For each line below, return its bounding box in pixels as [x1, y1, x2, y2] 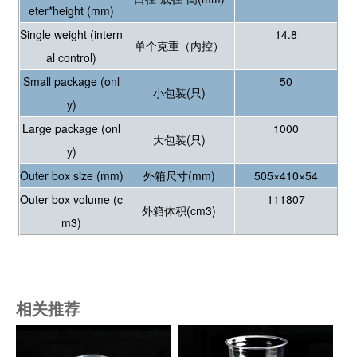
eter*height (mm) [29, 2, 115, 18]
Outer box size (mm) [19, 167, 124, 183]
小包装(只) [152, 84, 206, 100]
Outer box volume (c [20, 190, 124, 207]
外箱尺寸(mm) [143, 167, 215, 183]
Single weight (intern [20, 25, 124, 42]
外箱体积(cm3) [142, 202, 217, 218]
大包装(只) [152, 131, 206, 147]
